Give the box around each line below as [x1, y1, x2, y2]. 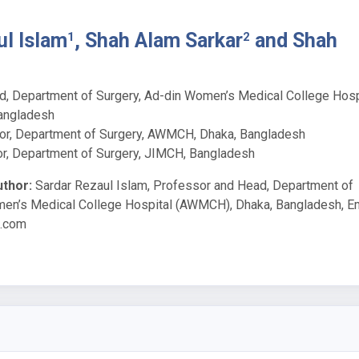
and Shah [250, 28, 337, 52]
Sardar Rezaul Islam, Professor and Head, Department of [32, 177, 353, 193]
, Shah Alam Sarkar [75, 28, 243, 52]
